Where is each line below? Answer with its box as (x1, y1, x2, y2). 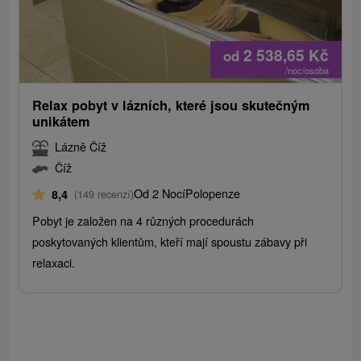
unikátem (32, 112, 91, 131)
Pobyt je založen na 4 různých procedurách (32, 212, 255, 230)
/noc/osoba (284, 64, 329, 77)
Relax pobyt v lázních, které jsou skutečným (32, 96, 311, 115)
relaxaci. (32, 254, 76, 272)
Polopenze (185, 185, 241, 202)
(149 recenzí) (74, 186, 135, 202)
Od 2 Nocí (134, 185, 186, 202)
